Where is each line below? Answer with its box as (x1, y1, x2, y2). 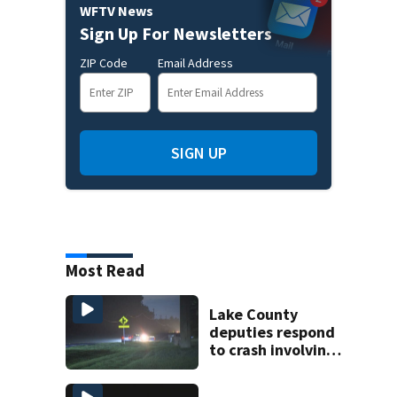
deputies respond (209, 321, 336, 342)
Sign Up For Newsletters (80, 21, 272, 44)
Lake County (209, 303, 299, 324)
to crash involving (209, 339, 336, 360)
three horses (209, 356, 300, 378)
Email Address (158, 54, 233, 71)
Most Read (66, 259, 144, 281)
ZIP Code (80, 54, 128, 71)
